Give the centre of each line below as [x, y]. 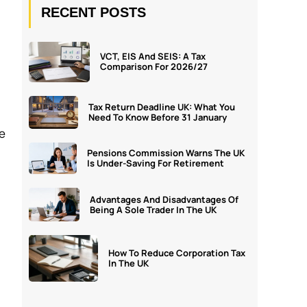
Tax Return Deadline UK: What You [161, 107]
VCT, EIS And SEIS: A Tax [153, 57]
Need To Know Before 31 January [158, 117]
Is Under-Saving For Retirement [156, 163]
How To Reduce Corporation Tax [176, 253]
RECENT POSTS [94, 12]
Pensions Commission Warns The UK [166, 153]
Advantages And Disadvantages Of [164, 199]
